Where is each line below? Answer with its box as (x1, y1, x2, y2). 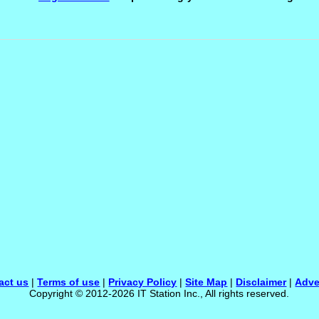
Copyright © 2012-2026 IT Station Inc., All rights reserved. (29, 288, 290, 299)
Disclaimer (236, 276, 287, 288)
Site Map (185, 276, 228, 288)
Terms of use (37, 276, 100, 288)
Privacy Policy (108, 276, 177, 288)
